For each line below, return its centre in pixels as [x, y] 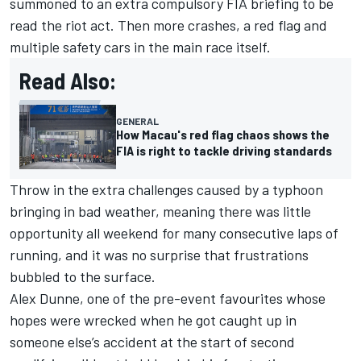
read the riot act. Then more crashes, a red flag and [168, 25]
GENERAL [137, 121]
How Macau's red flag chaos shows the [223, 135]
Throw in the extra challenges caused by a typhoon [166, 190]
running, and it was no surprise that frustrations [159, 255]
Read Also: [68, 81]
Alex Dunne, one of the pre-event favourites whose [168, 299]
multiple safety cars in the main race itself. [140, 47]
